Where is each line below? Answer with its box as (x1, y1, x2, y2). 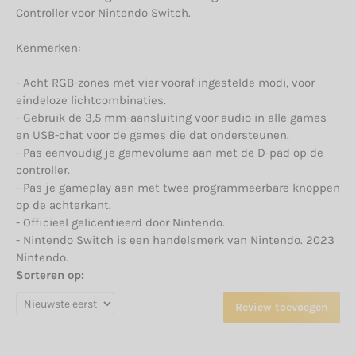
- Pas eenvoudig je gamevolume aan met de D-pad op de (16, 145, 323, 161)
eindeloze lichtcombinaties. (16, 93, 166, 108)
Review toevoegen (235, 300, 328, 315)
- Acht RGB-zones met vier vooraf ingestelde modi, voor (16, 75, 315, 91)
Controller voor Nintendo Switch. (16, 6, 191, 21)
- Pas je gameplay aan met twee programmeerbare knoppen (16, 180, 340, 195)
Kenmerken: (16, 41, 80, 56)
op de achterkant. (16, 198, 111, 213)
